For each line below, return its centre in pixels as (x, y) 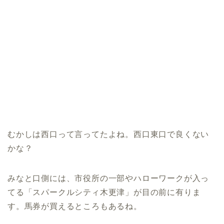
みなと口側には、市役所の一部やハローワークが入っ (108, 178)
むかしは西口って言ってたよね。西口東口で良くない (108, 134)
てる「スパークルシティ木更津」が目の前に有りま (104, 192)
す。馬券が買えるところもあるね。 (75, 206)
